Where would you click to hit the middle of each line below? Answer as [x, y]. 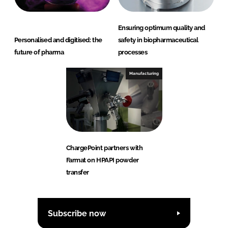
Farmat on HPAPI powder [102, 160]
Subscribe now [77, 213]
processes [133, 52]
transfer [77, 173]
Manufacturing [144, 74]
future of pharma [39, 52]
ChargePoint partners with [104, 148]
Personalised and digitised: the [58, 40]
